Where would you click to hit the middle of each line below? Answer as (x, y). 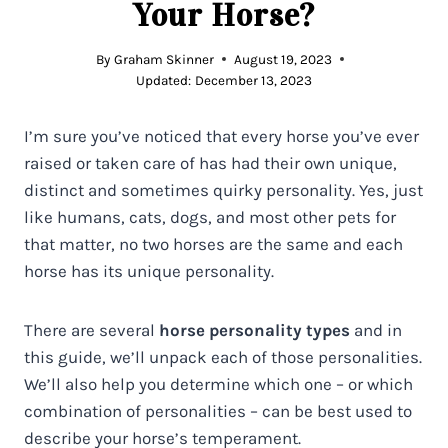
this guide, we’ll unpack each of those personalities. (223, 356)
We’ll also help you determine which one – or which (218, 383)
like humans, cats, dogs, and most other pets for (210, 216)
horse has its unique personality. (149, 270)
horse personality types (254, 329)
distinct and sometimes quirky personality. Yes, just (223, 189)
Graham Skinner (163, 59)
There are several (91, 329)
